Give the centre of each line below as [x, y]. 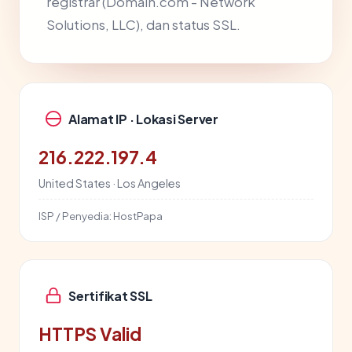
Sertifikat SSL [110, 295]
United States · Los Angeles [110, 183]
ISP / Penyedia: [75, 216]
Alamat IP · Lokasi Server [143, 119]
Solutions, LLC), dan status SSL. [143, 25]
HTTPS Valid [90, 334]
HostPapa [137, 216]
